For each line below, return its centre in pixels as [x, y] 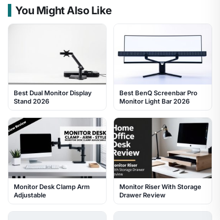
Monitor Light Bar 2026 [154, 101]
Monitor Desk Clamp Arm [52, 187]
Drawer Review [142, 195]
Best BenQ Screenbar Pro [158, 93]
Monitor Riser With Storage [160, 187]
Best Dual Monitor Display [53, 93]
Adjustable [30, 195]
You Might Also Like [63, 10]
